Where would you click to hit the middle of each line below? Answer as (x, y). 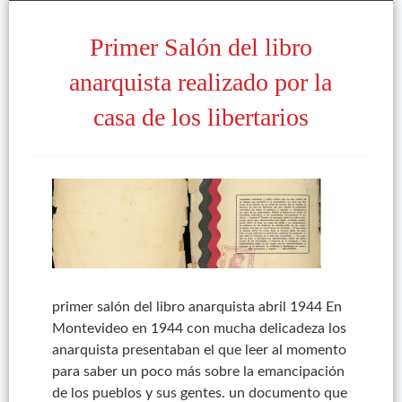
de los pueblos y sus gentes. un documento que (199, 393)
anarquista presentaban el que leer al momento (199, 350)
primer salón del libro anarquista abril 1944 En (197, 307)
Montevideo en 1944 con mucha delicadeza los (199, 328)
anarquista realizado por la (201, 82)
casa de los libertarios (201, 117)
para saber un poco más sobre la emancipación (198, 371)
